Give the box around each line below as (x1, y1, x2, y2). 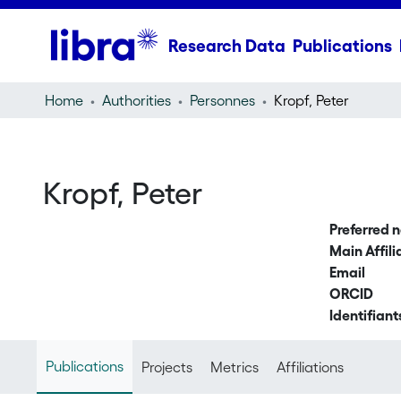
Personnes (189, 92, 255, 108)
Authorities (101, 92, 171, 108)
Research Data (167, 36, 286, 55)
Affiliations (276, 359, 344, 375)
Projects (141, 359, 192, 375)
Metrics (209, 359, 259, 375)
